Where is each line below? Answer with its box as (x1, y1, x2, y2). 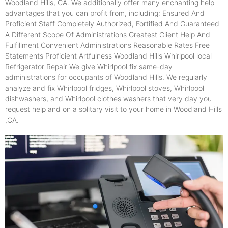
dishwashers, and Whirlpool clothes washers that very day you (5, 94, 212, 103)
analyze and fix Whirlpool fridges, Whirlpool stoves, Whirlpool (5, 83, 204, 93)
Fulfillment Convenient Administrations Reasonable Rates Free (5, 41, 210, 50)
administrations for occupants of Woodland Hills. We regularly (5, 73, 207, 82)
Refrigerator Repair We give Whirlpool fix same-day (5, 62, 173, 71)
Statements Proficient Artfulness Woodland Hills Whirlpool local (5, 51, 212, 61)
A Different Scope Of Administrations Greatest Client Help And (5, 30, 210, 39)
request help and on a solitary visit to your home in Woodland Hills (5, 105, 222, 114)
